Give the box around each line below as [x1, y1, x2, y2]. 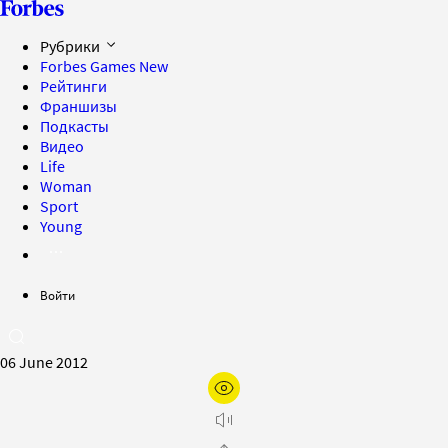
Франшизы [40, 96, 117, 116]
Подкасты [40, 116, 109, 136]
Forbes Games [40, 56, 139, 76]
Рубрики [40, 36, 103, 56]
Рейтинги [40, 76, 107, 96]
